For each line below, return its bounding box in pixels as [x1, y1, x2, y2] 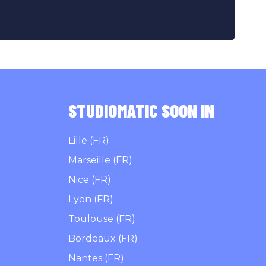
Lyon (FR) [68, 194, 113, 205]
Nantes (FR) [68, 252, 124, 264]
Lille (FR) [68, 135, 109, 146]
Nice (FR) [68, 174, 111, 185]
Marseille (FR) [68, 154, 132, 166]
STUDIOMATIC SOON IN [68, 100, 214, 121]
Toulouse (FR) [68, 213, 135, 224]
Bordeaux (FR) [68, 233, 138, 244]
